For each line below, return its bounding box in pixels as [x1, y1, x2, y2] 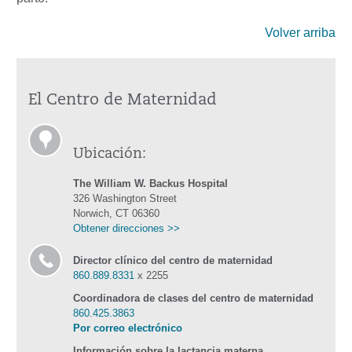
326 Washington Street [73, 192, 177, 205]
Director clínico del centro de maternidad [73, 255, 273, 267]
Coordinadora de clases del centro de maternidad [73, 292, 313, 305]
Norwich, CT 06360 [73, 207, 159, 220]
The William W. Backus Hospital [73, 178, 228, 190]
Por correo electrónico [73, 322, 182, 335]
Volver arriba [265, 26, 335, 40]
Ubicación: [73, 147, 146, 163]
